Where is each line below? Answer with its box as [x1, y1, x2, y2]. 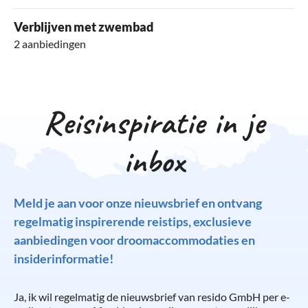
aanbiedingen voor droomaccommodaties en [14, 232, 255, 247]
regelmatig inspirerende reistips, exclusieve [14, 213, 252, 229]
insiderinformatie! [14, 250, 113, 266]
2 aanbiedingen [14, 36, 86, 50]
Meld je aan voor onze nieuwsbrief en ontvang [14, 195, 262, 210]
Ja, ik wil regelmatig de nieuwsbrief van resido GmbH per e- [14, 289, 290, 303]
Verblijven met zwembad [14, 19, 153, 34]
